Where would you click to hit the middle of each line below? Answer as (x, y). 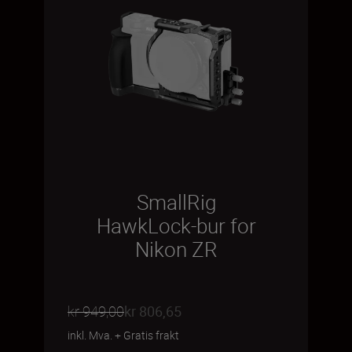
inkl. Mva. (90, 335)
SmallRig (176, 202)
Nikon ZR (176, 249)
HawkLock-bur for (176, 226)
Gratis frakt (151, 335)
